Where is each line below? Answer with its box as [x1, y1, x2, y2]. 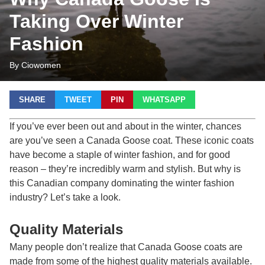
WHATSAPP [143, 95, 186, 104]
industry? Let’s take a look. [9, 192, 121, 202]
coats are [202, 242, 243, 252]
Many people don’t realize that [9, 242, 138, 252]
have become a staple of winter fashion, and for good [9, 150, 230, 160]
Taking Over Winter [9, 11, 183, 32]
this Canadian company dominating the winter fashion [9, 178, 234, 188]
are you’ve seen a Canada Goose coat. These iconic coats [9, 135, 254, 146]
